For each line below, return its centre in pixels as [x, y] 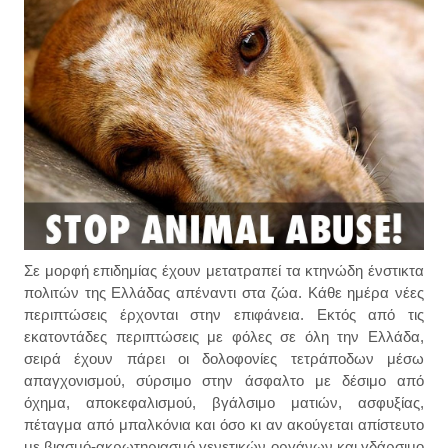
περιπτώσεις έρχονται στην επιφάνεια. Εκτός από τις [224, 315]
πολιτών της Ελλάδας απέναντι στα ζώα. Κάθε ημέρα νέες [224, 293]
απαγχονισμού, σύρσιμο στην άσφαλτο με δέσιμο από [224, 381]
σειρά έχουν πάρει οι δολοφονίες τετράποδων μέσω [224, 359]
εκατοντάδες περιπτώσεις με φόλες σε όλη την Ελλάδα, [224, 337]
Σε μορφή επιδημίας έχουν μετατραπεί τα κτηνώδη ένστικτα [224, 271]
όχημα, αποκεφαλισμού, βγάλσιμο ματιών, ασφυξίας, [224, 403]
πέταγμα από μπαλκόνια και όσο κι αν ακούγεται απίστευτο [224, 425]
